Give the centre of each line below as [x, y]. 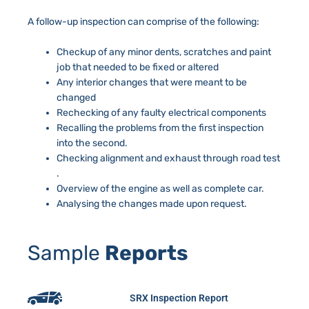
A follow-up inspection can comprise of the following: [143, 21]
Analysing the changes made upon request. [152, 203]
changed [76, 97]
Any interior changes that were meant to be [152, 82]
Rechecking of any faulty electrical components [161, 112]
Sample [66, 253]
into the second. [92, 143]
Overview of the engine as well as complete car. [160, 188]
